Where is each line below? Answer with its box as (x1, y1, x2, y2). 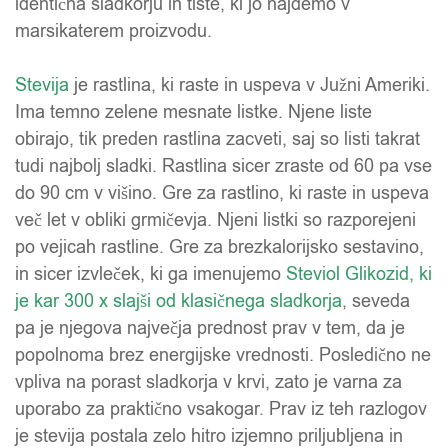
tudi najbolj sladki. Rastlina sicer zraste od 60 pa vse (15, 154, 432, 179)
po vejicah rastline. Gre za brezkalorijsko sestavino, (15, 235, 424, 260)
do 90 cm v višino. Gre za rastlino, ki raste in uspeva (15, 181, 429, 206)
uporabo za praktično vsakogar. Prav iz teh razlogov (15, 397, 427, 422)
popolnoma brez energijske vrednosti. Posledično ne (15, 343, 431, 368)
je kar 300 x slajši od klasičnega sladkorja (15, 289, 342, 314)
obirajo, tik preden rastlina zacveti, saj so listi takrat (15, 127, 420, 152)
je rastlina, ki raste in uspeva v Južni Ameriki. (69, 73, 430, 98)
